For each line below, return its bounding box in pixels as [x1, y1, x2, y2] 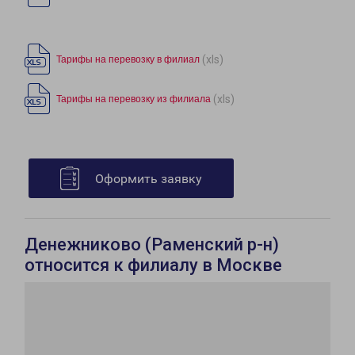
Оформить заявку [95, 171, 202, 186]
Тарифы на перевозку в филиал [56, 54, 200, 65]
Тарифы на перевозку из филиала [56, 94, 211, 105]
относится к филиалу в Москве [25, 255, 282, 275]
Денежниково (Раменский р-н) [25, 235, 279, 254]
